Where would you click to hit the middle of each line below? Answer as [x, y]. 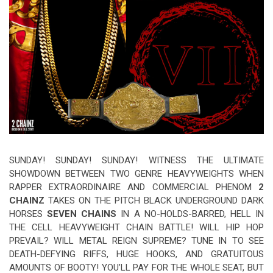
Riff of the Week [72, 17]
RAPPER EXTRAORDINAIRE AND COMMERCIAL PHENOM [134, 187]
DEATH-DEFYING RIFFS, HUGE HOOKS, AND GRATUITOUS [136, 254]
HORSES [28, 214]
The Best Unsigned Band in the [95, 42]
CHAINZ [27, 200]
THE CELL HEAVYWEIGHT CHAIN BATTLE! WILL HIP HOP [136, 227]
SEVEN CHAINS [82, 214]
